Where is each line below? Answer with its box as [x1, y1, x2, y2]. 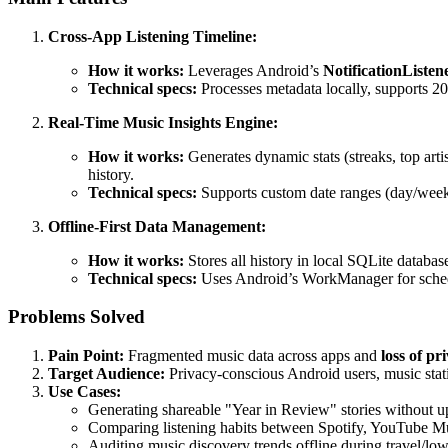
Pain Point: [48, 347, 124, 365]
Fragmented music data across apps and [124, 347, 381, 365]
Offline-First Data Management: [48, 217, 266, 235]
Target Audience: [48, 365, 165, 383]
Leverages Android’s [184, 61, 323, 79]
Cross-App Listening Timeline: [48, 27, 257, 45]
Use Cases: [48, 383, 121, 401]
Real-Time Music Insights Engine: [48, 113, 278, 131]
